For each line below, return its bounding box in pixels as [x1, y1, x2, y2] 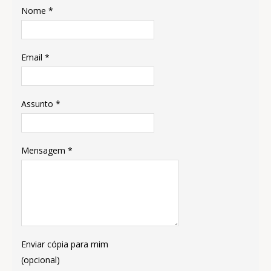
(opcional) [21, 254, 60, 266]
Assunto [21, 98, 53, 109]
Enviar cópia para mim [21, 238, 108, 250]
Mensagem [21, 145, 65, 156]
